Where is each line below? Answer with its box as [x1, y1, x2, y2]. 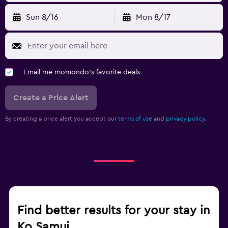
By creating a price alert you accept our [5, 115, 118, 122]
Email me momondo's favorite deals [23, 68, 140, 76]
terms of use [118, 115, 152, 122]
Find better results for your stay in [17, 204, 210, 217]
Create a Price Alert [13, 93, 89, 102]
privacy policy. [166, 115, 206, 122]
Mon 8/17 [135, 13, 170, 21]
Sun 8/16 [26, 13, 59, 21]
